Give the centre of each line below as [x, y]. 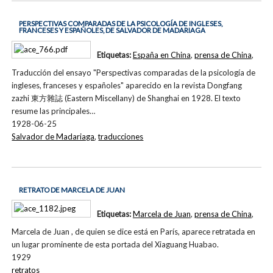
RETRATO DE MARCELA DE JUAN [72, 190]
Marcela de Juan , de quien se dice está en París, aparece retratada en [134, 232]
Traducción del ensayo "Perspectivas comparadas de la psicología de [134, 72]
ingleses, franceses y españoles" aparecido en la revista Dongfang [127, 85]
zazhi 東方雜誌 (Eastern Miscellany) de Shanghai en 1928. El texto [126, 98]
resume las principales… [54, 111]
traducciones [121, 136]
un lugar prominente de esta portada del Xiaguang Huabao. [115, 245]
